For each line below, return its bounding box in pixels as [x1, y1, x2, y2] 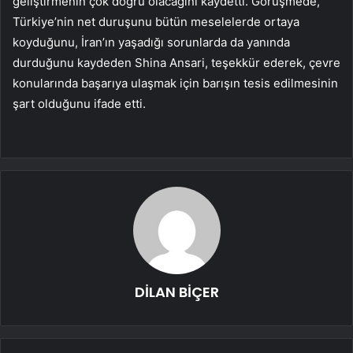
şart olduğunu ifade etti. [13, 96, 146, 112]
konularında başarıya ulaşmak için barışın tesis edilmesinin [13, 76, 338, 91]
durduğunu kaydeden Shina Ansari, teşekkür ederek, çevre [13, 55, 340, 71]
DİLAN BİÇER [134, 282, 219, 303]
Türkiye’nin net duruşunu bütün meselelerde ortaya [13, 14, 299, 30]
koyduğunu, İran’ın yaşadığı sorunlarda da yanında [13, 35, 290, 50]
